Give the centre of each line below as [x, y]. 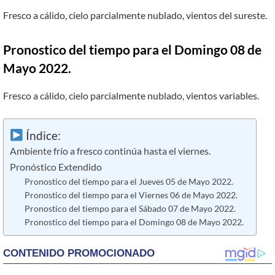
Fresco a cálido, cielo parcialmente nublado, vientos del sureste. [135, 15]
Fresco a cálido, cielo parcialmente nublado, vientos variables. [131, 95]
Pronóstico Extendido [56, 167]
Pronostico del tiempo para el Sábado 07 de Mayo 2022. [130, 209]
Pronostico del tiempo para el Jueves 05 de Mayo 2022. [129, 182]
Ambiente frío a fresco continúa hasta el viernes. [110, 151]
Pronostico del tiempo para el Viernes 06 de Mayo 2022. [131, 195]
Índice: [42, 135]
